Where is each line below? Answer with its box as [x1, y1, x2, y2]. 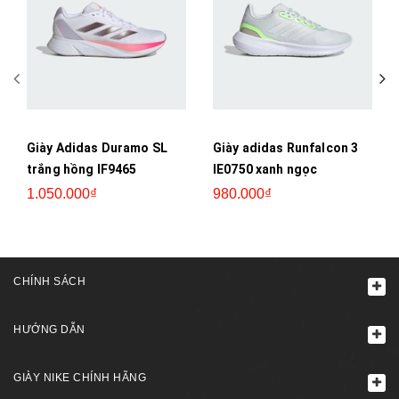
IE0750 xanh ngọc [213, 161, 318, 176]
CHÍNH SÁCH [13, 274, 85, 288]
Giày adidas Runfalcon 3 [213, 140, 359, 155]
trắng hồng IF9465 [27, 161, 137, 176]
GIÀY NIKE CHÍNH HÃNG [13, 370, 146, 384]
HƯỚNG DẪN [13, 322, 85, 336]
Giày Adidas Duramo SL [27, 140, 167, 155]
